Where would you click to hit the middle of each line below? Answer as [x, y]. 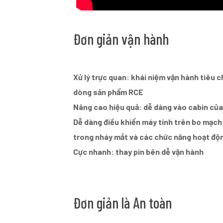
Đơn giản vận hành [121, 39]
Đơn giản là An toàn [123, 203]
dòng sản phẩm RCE [109, 92]
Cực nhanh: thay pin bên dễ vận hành [139, 152]
